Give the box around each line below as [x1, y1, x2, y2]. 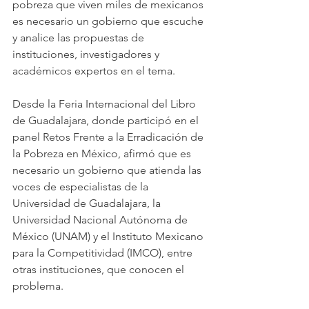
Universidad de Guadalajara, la [12, 197, 163, 210]
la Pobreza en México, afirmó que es [12, 147, 194, 160]
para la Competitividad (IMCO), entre [12, 246, 195, 259]
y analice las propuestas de [12, 31, 147, 44]
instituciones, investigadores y [12, 48, 162, 61]
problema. [12, 279, 63, 292]
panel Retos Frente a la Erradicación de [12, 130, 206, 143]
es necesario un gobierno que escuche [12, 14, 206, 28]
